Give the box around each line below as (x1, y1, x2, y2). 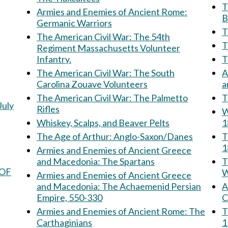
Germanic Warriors (37, 17, 112, 28)
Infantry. (37, 53, 71, 65)
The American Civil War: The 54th (37, 31, 133, 42)
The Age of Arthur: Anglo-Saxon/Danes (113, 131, 193, 142)
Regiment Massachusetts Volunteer (37, 42, 180, 53)
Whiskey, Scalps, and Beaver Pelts (37, 117, 169, 128)
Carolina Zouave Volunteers (37, 78, 148, 90)
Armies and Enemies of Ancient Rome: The (37, 206, 189, 217)
